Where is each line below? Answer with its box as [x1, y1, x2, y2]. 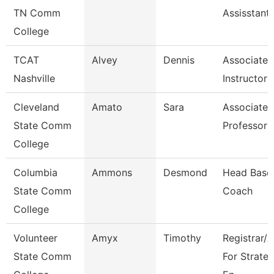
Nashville [13, 72, 55, 84]
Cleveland [13, 101, 59, 113]
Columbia [13, 166, 57, 179]
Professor [223, 119, 267, 131]
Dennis [163, 54, 194, 66]
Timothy [163, 232, 201, 244]
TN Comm [13, 7, 61, 19]
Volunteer [13, 232, 57, 244]
